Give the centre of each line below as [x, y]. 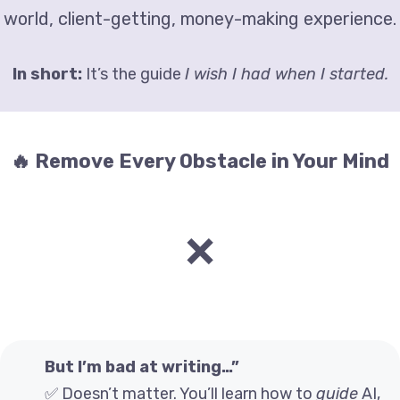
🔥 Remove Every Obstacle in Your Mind [200, 162]
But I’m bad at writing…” [142, 367]
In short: [47, 75]
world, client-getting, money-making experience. [200, 19]
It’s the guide [133, 75]
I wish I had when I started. [286, 75]
